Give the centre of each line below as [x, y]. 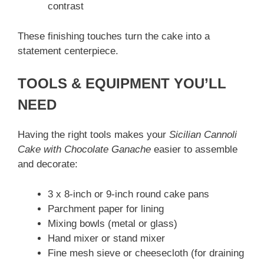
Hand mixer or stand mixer [106, 238]
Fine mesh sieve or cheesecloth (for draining [146, 253]
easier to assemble [194, 150]
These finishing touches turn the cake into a [114, 36]
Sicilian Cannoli [203, 135]
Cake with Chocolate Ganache [84, 150]
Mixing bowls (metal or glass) [113, 223]
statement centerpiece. [68, 51]
